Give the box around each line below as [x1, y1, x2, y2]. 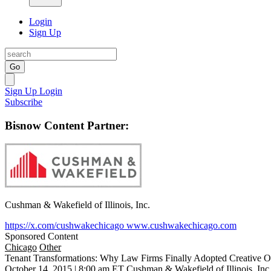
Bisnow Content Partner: [5, 119, 129, 132]
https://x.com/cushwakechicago [5, 220, 126, 231]
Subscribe [5, 97, 42, 107]
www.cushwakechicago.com [126, 220, 237, 231]
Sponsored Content [5, 231, 78, 242]
